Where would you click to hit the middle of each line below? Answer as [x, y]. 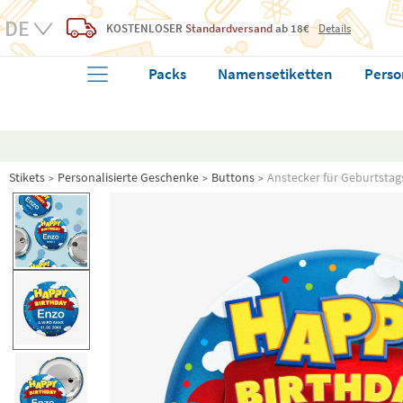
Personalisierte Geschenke [128, 177]
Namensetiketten [276, 74]
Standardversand [229, 28]
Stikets [27, 177]
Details [335, 27]
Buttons [233, 177]
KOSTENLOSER [144, 28]
